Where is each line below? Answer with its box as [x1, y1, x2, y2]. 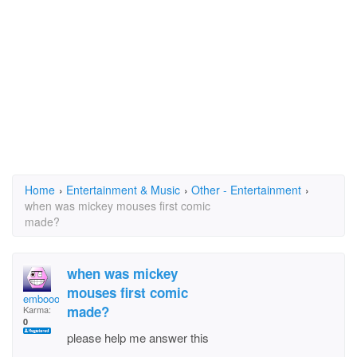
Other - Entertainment [191, 182, 301, 198]
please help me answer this [67, 329, 209, 346]
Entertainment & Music [66, 182, 180, 198]
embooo [23, 291, 60, 306]
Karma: [23, 303, 51, 316]
